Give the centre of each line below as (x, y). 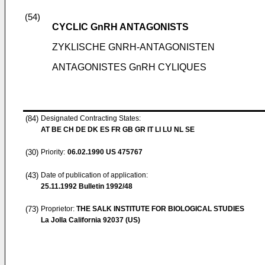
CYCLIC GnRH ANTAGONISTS (120, 27)
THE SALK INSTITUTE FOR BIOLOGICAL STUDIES (160, 209)
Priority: (53, 152)
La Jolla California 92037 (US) (91, 220)
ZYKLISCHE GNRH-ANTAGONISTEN (133, 47)
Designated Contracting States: (91, 118)
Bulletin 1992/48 (105, 186)
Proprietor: (59, 209)
